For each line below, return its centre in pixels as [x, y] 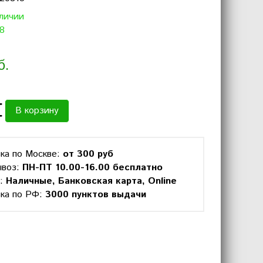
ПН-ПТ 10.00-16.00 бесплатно [92, 168]
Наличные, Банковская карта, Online [91, 181]
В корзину [37, 111]
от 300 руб [88, 154]
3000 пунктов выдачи [96, 195]
